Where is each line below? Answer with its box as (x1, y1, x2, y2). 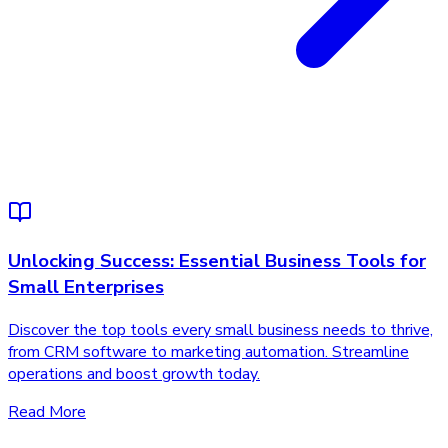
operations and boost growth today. (8, 363, 260, 386)
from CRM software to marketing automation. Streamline (8, 341, 409, 364)
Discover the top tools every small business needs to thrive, (8, 319, 433, 342)
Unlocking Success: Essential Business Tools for (8, 248, 426, 275)
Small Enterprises (8, 274, 164, 301)
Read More (8, 401, 86, 424)
